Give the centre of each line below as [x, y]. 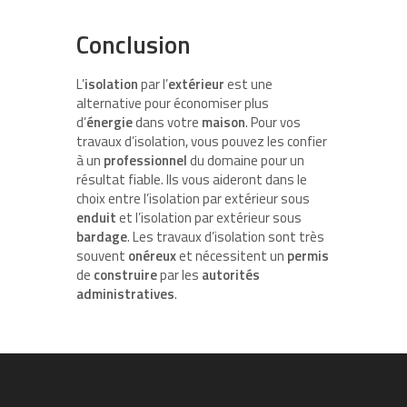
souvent [102, 255]
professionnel [145, 160]
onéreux [152, 255]
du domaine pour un [246, 160]
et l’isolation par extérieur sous [209, 217]
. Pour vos [273, 122]
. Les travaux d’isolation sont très [226, 236]
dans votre [169, 122]
